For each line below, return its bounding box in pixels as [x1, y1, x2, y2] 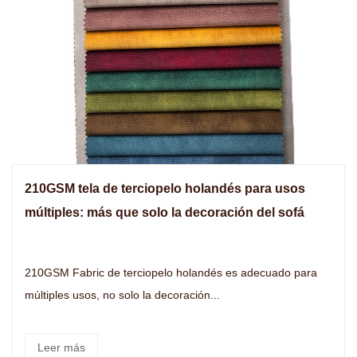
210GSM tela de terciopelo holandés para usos [25, 182, 305, 195]
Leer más [37, 341, 85, 354]
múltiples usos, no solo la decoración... [25, 288, 220, 301]
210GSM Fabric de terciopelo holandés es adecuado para [25, 266, 226, 279]
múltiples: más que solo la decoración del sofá [25, 206, 304, 219]
